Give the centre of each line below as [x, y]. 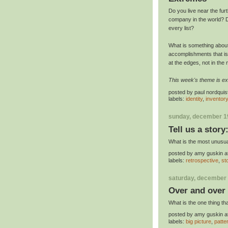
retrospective [202, 160]
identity [194, 99]
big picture [198, 221]
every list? [181, 28]
